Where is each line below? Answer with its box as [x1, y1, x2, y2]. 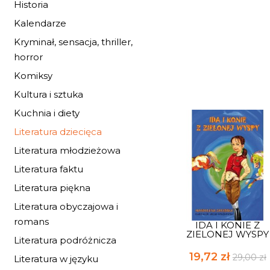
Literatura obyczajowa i [14, 201, 118, 212]
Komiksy [14, 70, 52, 81]
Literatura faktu [14, 163, 83, 175]
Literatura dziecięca [14, 126, 102, 137]
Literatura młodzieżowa [14, 145, 121, 156]
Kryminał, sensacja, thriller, [14, 36, 133, 48]
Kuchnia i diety [14, 107, 80, 119]
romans [14, 216, 49, 227]
